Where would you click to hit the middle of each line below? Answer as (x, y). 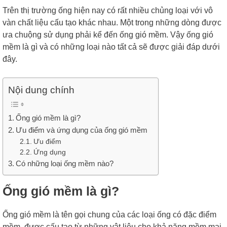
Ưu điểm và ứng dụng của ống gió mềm (82, 130)
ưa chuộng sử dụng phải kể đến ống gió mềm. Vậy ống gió (108, 34)
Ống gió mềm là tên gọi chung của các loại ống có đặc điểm (109, 214)
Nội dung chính (41, 90)
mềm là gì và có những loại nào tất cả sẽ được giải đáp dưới (111, 47)
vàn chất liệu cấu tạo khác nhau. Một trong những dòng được (112, 22)
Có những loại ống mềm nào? (65, 163)
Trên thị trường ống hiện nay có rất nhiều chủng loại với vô (108, 10)
